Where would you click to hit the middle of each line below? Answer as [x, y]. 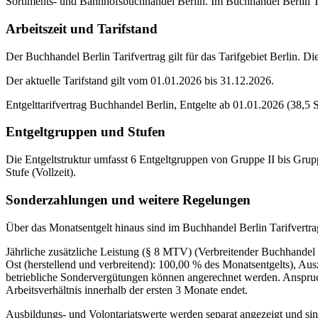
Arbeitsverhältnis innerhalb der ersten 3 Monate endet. [127, 290]
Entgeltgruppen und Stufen [86, 132]
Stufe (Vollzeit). [41, 172]
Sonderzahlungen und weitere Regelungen [128, 199]
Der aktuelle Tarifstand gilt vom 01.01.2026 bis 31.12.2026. [140, 80]
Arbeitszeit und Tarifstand [82, 28]
